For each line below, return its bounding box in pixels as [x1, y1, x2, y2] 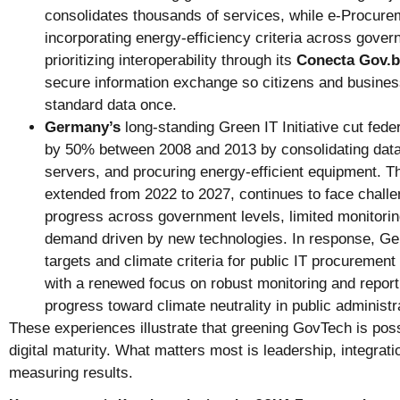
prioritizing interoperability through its [45, 52, 296, 70]
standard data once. [45, 96, 177, 114]
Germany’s [45, 119, 121, 137]
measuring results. [9, 364, 133, 382]
